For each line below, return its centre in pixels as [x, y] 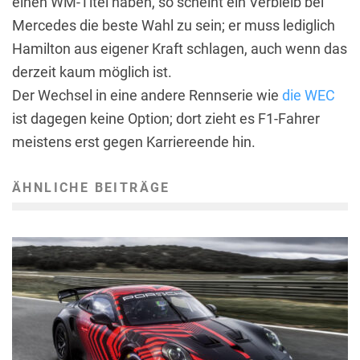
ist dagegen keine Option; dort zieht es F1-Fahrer [166, 118]
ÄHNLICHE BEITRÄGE [91, 187]
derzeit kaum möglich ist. [92, 72]
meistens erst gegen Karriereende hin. [134, 141]
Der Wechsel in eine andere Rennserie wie [147, 95]
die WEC [309, 95]
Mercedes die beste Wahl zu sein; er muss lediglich [174, 25]
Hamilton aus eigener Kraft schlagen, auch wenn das [180, 48]
